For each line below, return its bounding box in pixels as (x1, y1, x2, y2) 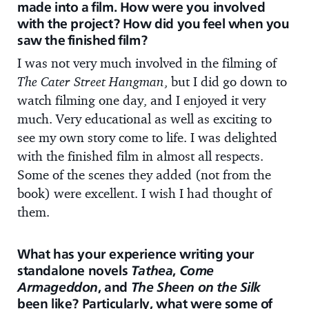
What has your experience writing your (17, 246, 255, 262)
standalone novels (17, 263, 131, 279)
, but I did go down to (164, 72, 287, 90)
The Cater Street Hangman (17, 72, 164, 90)
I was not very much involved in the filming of (17, 54, 277, 71)
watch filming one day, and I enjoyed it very (17, 91, 266, 108)
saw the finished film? (17, 32, 148, 48)
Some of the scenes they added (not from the (17, 166, 271, 183)
